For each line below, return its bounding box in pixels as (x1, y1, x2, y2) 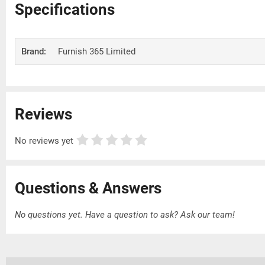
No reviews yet (15, 135, 73, 146)
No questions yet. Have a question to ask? (15, 209, 180, 220)
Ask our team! (180, 209, 235, 220)
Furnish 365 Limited (58, 46, 135, 57)
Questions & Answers (15, 179, 161, 197)
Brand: (21, 46, 46, 57)
